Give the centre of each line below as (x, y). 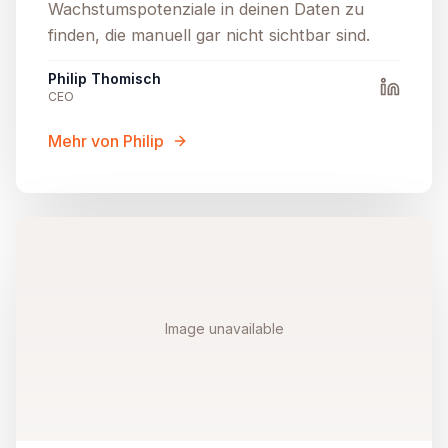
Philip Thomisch (104, 79)
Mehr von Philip (106, 141)
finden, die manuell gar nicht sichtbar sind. (209, 35)
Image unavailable (224, 329)
